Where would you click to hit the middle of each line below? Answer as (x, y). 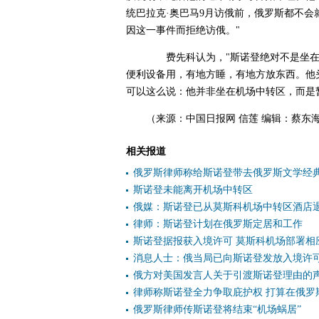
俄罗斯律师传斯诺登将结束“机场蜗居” (217, 309)
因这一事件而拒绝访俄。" (183, 30)
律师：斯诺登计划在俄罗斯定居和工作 (218, 224)
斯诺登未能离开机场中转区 (193, 190)
